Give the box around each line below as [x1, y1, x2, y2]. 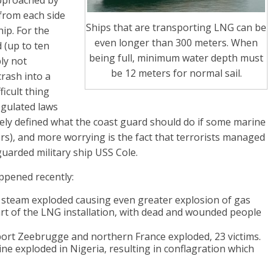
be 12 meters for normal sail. [110, 66, 242, 80]
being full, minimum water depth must [89, 51, 263, 65]
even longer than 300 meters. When [94, 35, 258, 49]
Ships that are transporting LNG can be [86, 20, 266, 34]
